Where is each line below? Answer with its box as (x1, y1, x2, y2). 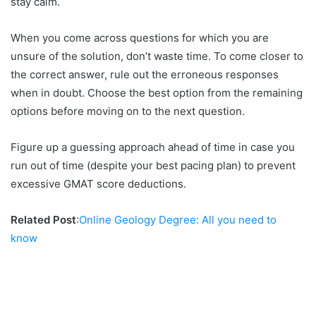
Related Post (11, 213, 76, 227)
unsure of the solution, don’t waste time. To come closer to (11, 49, 303, 63)
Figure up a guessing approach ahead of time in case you (11, 140, 295, 154)
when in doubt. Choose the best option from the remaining (11, 86, 303, 100)
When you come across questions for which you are (11, 31, 269, 45)
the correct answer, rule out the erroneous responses (11, 68, 279, 82)
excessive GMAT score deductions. (11, 177, 186, 191)
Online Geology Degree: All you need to (79, 213, 276, 227)
